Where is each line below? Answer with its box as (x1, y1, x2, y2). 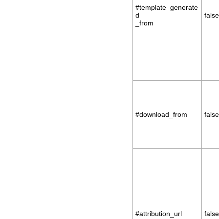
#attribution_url (135, 210, 182, 218)
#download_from (135, 110, 187, 118)
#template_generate (135, 3, 198, 11)
